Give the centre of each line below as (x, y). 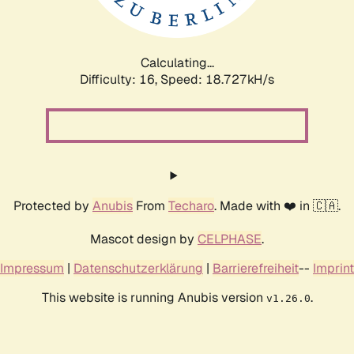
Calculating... (177, 62)
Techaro (191, 205)
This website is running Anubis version (154, 297)
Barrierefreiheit (256, 268)
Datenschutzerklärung (138, 268)
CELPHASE (230, 239)
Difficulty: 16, (120, 79)
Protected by (53, 205)
